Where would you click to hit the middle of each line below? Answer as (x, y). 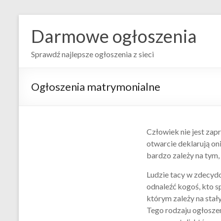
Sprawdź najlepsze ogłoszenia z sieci (92, 54)
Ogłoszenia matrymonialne (96, 87)
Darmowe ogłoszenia (114, 36)
